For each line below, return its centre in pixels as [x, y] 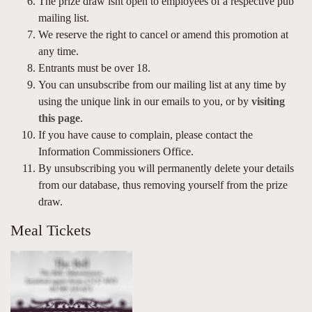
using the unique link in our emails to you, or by [145, 101]
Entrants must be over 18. [94, 68]
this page [59, 118]
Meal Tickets [51, 231]
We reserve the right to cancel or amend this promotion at [163, 34]
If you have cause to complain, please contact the [146, 135]
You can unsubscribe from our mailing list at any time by [162, 85]
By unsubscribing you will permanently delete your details [166, 168]
